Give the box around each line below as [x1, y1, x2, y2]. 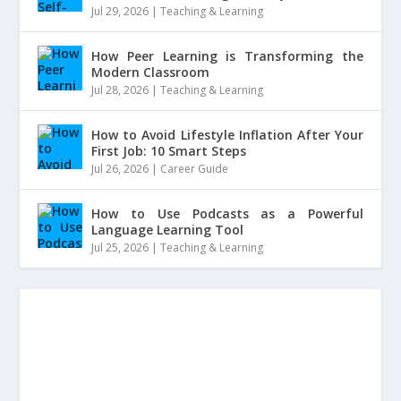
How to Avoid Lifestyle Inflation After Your [91, 126, 363, 144]
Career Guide [160, 161, 229, 177]
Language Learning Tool [91, 221, 244, 239]
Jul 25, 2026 [91, 240, 149, 256]
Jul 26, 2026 [91, 161, 149, 177]
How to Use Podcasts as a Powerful [91, 205, 363, 223]
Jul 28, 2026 [91, 82, 149, 98]
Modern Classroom [91, 64, 210, 81]
